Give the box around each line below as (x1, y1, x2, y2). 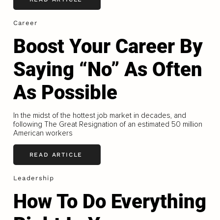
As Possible (13, 81, 117, 104)
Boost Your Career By (13, 34, 203, 58)
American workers (13, 128, 73, 137)
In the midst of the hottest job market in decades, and (13, 110, 186, 120)
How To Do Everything (13, 190, 206, 213)
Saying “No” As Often (13, 57, 202, 81)
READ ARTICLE (29, 151, 83, 158)
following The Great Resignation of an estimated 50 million (13, 119, 202, 129)
